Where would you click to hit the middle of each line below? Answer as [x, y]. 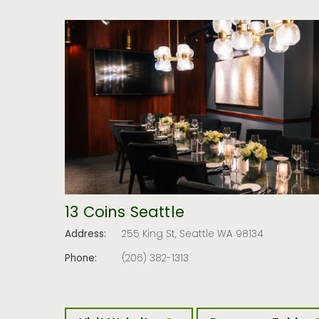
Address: [86, 235]
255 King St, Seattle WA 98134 [193, 235]
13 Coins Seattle [125, 214]
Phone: [81, 259]
